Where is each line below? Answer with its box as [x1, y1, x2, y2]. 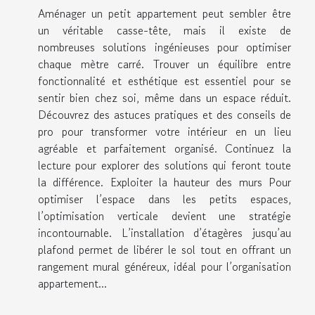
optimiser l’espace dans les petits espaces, [38, 191, 291, 208]
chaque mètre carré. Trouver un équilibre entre [38, 56, 291, 73]
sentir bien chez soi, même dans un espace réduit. [38, 89, 291, 107]
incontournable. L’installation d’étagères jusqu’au [38, 224, 291, 242]
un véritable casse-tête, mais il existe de [38, 22, 291, 39]
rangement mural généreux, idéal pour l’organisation [38, 258, 291, 276]
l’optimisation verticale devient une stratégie [38, 207, 291, 225]
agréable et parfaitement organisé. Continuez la [38, 140, 291, 157]
